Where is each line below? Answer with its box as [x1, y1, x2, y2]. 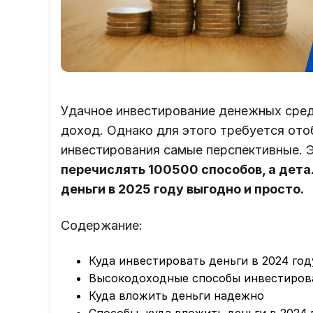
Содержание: [61, 218, 143, 233]
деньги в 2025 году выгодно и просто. [61, 182, 304, 197]
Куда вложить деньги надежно [89, 289, 264, 303]
